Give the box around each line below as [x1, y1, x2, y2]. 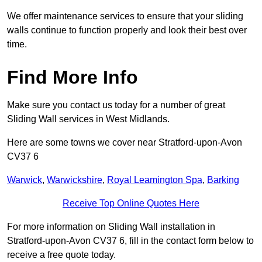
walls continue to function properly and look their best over [7, 25, 247, 36]
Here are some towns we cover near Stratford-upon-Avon [7, 137, 242, 148]
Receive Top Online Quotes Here [63, 198, 199, 209]
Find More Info [7, 67, 138, 88]
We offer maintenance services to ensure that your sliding [7, 11, 243, 22]
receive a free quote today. [7, 250, 116, 260]
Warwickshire [47, 175, 102, 185]
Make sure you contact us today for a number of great [7, 100, 225, 111]
